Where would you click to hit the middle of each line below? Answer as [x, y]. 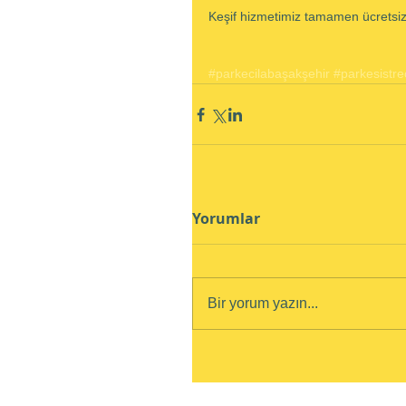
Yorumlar [226, 218]
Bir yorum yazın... [263, 303]
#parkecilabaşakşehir [269, 73]
